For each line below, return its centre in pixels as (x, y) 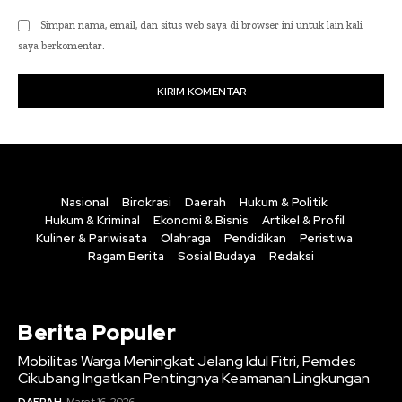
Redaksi (292, 256)
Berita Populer (97, 332)
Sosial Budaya (217, 256)
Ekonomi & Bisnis (201, 220)
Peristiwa (326, 238)
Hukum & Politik (284, 202)
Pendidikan (255, 238)
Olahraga (186, 238)
